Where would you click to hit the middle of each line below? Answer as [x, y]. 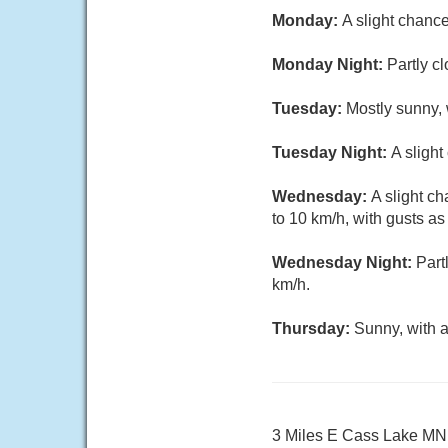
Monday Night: [329, 64]
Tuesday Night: [331, 152]
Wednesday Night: [344, 262]
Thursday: [313, 328]
